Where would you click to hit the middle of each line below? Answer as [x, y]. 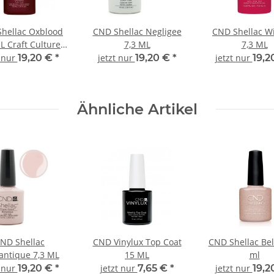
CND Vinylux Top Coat [137, 242]
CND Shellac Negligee [137, 31]
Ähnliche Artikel [137, 109]
